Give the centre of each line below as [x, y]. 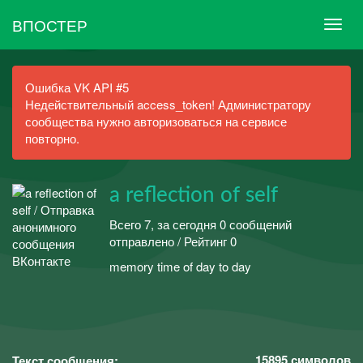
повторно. [52, 138]
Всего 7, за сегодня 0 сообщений [201, 224]
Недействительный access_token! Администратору [168, 104]
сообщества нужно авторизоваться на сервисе [156, 121]
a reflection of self [194, 195]
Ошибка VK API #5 [77, 87]
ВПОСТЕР [50, 24]
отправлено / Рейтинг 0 [173, 241]
